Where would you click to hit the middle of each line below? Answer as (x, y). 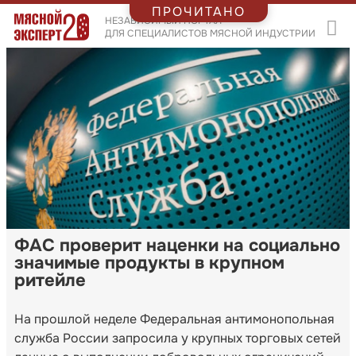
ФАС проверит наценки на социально (177, 245)
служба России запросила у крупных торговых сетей (178, 338)
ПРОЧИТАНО (199, 11)
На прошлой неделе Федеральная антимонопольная (174, 319)
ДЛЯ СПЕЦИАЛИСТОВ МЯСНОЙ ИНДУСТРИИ (210, 33)
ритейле (50, 280)
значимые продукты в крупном (149, 263)
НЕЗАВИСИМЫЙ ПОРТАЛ (163, 20)
